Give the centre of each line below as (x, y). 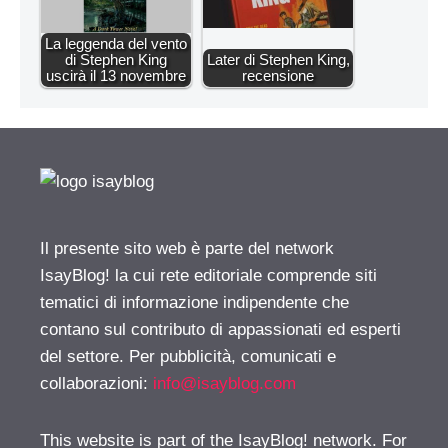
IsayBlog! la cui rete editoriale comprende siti (208, 275)
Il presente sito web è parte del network (187, 248)
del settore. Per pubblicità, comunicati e (188, 356)
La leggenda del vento (116, 43)
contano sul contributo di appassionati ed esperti (220, 329)
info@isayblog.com (224, 383)
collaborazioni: (96, 383)
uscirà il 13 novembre (116, 75)
